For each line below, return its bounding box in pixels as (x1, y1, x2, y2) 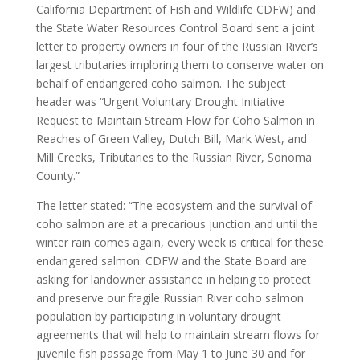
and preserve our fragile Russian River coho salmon (35, 290, 304, 305)
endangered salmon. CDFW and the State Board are (35, 253, 307, 268)
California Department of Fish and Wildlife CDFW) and (35, 2, 316, 17)
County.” (35, 168, 80, 183)
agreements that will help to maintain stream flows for (35, 327, 320, 342)
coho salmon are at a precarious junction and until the (35, 216, 318, 231)
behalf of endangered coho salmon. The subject (35, 76, 286, 91)
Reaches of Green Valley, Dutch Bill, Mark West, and (35, 131, 307, 146)
